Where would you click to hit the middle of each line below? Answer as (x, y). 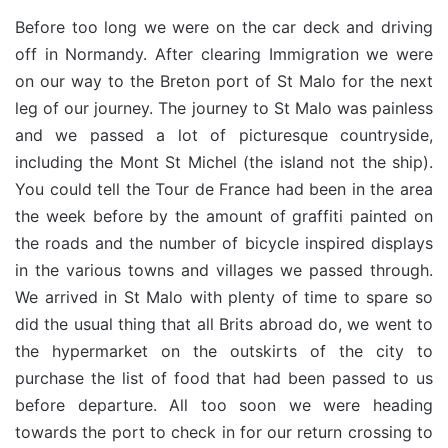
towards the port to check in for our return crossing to (224, 432)
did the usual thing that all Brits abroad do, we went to (224, 324)
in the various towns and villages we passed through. (224, 270)
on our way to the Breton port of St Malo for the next (224, 81)
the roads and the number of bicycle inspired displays (224, 243)
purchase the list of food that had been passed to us (224, 378)
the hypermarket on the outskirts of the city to (224, 351)
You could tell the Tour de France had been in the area (224, 189)
